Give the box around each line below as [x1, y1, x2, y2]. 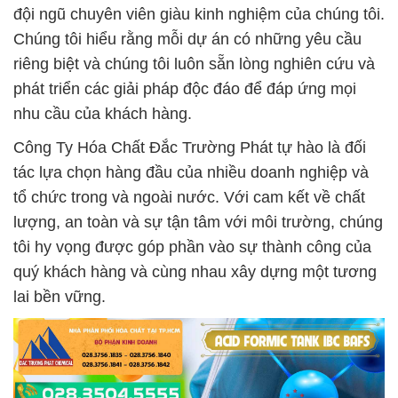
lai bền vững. [13, 288, 106, 306]
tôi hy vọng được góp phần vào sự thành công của [13, 238, 371, 256]
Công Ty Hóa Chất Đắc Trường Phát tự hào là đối [13, 139, 366, 156]
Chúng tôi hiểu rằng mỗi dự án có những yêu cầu [13, 30, 362, 48]
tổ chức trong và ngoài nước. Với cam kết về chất [13, 188, 365, 206]
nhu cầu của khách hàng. [13, 105, 192, 123]
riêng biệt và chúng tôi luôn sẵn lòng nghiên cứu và [13, 55, 375, 73]
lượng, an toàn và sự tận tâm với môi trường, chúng [13, 213, 383, 231]
